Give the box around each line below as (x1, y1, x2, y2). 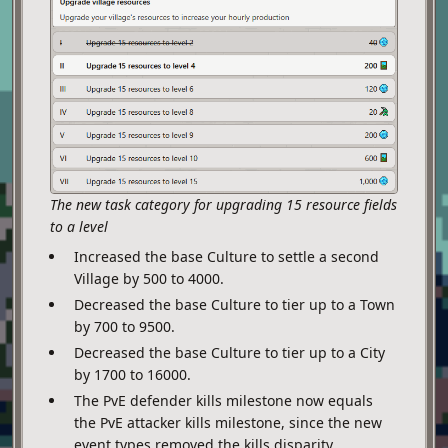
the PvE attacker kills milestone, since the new (74, 412, 382, 432)
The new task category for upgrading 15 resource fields (50, 194, 397, 214)
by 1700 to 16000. (74, 364, 191, 384)
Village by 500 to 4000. (74, 268, 224, 288)
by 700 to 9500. (74, 316, 175, 336)
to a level (50, 216, 108, 236)
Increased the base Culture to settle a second (74, 246, 379, 266)
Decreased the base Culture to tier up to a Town (74, 294, 395, 314)
